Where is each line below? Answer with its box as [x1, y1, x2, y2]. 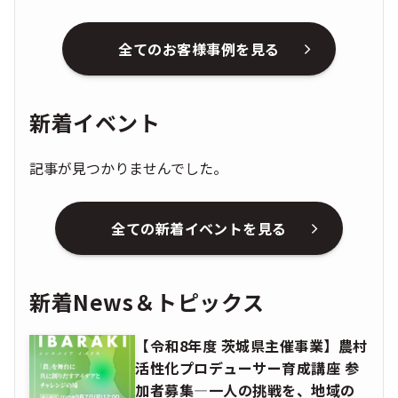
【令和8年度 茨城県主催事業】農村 [135, 335, 368, 357]
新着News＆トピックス [29, 286, 265, 318]
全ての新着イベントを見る [111, 218, 287, 240]
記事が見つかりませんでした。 [29, 157, 227, 179]
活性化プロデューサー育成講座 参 [135, 357, 360, 379]
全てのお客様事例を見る [118, 38, 280, 60]
